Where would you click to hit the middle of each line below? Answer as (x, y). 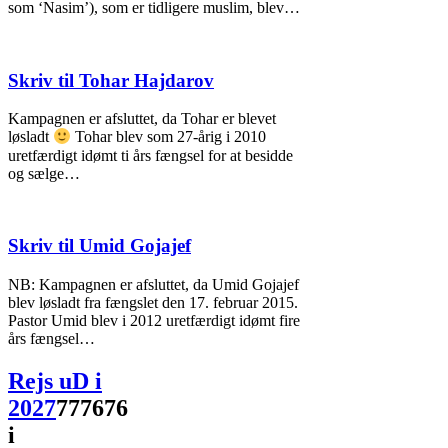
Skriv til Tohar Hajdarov (111, 80)
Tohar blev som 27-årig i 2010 (169, 137)
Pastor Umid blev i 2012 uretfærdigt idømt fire (154, 321)
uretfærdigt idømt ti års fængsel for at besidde (150, 155)
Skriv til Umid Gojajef (99, 246)
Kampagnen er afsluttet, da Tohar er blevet (142, 119)
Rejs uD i (55, 381)
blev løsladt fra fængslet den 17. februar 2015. (153, 303)
